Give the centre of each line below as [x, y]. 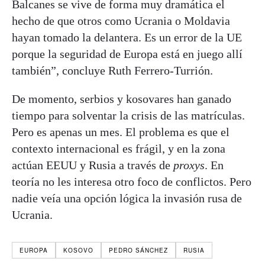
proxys [189, 165]
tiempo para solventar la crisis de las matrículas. [128, 116]
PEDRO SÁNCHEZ [138, 251]
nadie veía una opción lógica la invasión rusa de [127, 198]
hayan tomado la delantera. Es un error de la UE [127, 38]
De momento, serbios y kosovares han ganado [122, 99]
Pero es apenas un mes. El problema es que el [121, 132]
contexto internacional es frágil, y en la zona [119, 149]
